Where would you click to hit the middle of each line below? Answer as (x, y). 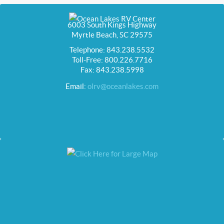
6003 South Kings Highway (112, 24)
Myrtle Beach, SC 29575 (112, 34)
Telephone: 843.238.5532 (112, 49)
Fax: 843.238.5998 (112, 69)
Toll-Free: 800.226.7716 (112, 59)
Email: (76, 86)
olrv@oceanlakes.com (123, 86)
